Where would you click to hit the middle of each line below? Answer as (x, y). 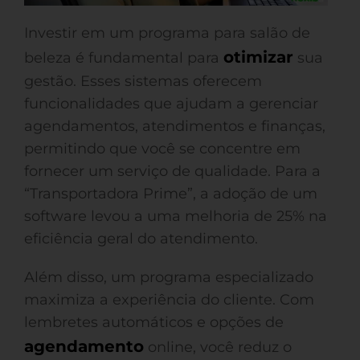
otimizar (258, 57)
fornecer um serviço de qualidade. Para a (172, 171)
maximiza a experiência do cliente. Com (169, 300)
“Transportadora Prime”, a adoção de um (171, 194)
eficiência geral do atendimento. (141, 239)
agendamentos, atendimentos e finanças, (175, 126)
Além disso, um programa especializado (169, 277)
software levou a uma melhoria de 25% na (176, 216)
